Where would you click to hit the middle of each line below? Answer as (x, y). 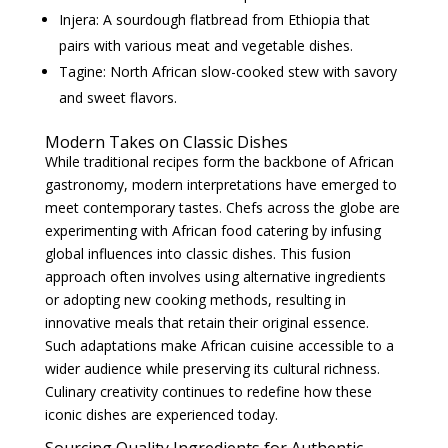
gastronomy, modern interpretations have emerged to (220, 184)
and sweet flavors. (117, 97)
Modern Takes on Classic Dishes (166, 142)
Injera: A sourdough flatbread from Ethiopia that (214, 19)
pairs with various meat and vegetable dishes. (205, 45)
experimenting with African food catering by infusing (212, 230)
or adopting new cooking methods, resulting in (195, 299)
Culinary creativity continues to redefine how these (208, 391)
